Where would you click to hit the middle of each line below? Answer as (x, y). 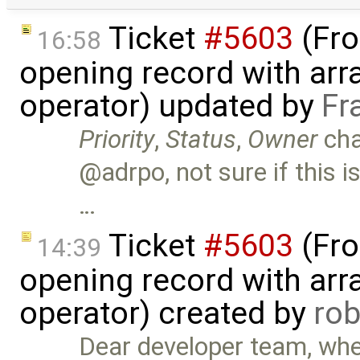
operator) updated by (170, 106)
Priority (117, 140)
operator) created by (166, 313)
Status (201, 140)
